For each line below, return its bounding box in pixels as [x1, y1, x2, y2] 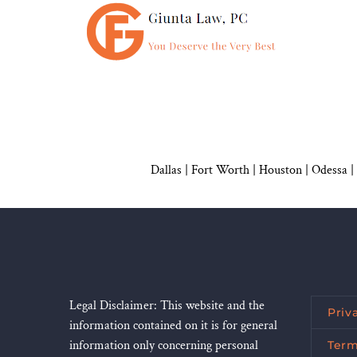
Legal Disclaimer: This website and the [69, 297, 265, 315]
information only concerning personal [69, 337, 258, 355]
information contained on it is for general [69, 317, 277, 335]
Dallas [151, 162, 182, 179]
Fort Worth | [191, 162, 259, 179]
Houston [259, 162, 302, 179]
